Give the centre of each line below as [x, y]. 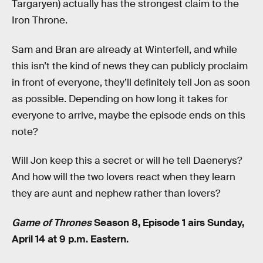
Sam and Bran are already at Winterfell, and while [124, 49]
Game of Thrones [52, 222]
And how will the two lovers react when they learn [124, 177]
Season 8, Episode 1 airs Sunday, [168, 222]
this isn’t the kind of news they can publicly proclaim [130, 66]
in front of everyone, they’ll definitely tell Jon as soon [131, 82]
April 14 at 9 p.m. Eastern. [70, 239]
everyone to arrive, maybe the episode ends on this [129, 115]
